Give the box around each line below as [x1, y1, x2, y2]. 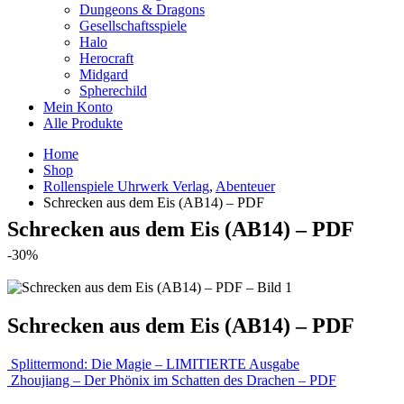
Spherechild [79, 83, 147, 98]
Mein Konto [43, 99, 113, 115]
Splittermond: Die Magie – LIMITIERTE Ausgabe [11, 355, 299, 372]
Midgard [79, 67, 128, 82]
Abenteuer [216, 179, 275, 194]
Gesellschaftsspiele [79, 18, 187, 33]
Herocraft [79, 50, 133, 66]
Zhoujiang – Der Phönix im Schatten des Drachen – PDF [11, 372, 336, 388]
